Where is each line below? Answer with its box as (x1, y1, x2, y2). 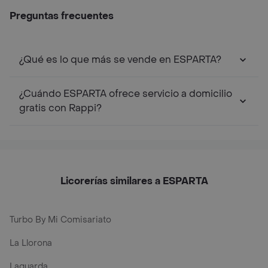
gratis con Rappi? (19, 102, 102, 114)
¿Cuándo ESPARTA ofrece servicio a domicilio (19, 87, 232, 100)
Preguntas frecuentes (10, 10, 114, 22)
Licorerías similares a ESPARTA (60, 175, 208, 187)
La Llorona (10, 237, 52, 249)
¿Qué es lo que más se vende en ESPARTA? (19, 53, 221, 66)
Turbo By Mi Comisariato (10, 214, 111, 226)
